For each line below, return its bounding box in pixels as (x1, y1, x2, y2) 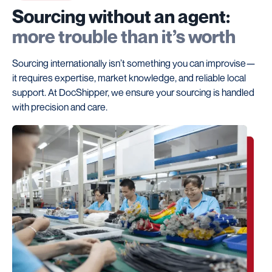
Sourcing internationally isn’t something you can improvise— (12, 56, 256, 69)
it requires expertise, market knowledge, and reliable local (12, 71, 246, 84)
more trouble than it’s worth (12, 25, 236, 47)
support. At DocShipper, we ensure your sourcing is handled (12, 86, 254, 98)
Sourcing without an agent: (12, 5, 230, 27)
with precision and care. (12, 100, 107, 113)
